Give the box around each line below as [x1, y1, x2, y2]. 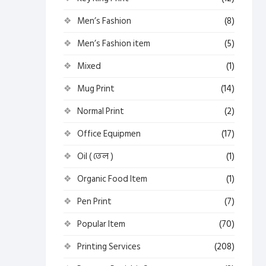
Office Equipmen [77, 126, 141, 141]
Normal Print [77, 104, 124, 119]
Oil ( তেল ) [77, 149, 113, 164]
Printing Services [77, 239, 141, 254]
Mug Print [77, 81, 115, 96]
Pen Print [77, 194, 112, 209]
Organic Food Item [77, 172, 147, 186]
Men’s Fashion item [77, 36, 150, 51]
